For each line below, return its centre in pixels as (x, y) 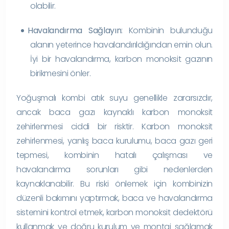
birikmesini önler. (61, 73)
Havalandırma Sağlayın (75, 30)
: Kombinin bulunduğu (167, 30)
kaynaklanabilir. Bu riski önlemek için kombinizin (114, 184)
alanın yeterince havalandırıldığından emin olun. (121, 44)
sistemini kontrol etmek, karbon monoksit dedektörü (114, 212)
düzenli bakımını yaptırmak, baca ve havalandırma (114, 198)
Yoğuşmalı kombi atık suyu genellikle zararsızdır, (114, 98)
